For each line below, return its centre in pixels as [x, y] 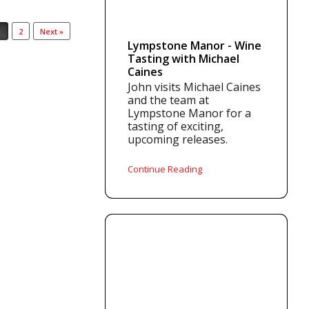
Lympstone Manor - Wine [195, 46]
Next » [52, 31]
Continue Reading [165, 169]
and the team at [169, 100]
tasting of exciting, [176, 126]
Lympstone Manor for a [190, 113]
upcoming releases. [178, 139]
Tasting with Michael [184, 59]
